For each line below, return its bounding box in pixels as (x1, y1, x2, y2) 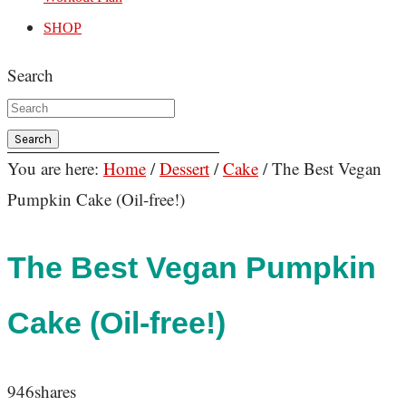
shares (34, 380, 76, 403)
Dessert (159, 157, 209, 179)
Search (7, 63, 53, 86)
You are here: (7, 157, 103, 179)
